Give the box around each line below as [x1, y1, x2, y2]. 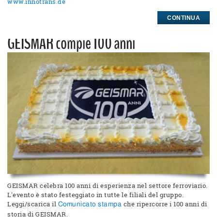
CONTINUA [167, 15, 200, 22]
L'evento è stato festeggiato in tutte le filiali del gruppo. [7, 190, 184, 200]
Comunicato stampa [58, 201, 122, 208]
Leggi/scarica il [7, 200, 58, 209]
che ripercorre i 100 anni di [122, 200, 207, 209]
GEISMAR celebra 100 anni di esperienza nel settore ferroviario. [7, 181, 208, 190]
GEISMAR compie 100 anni [7, 32, 135, 55]
